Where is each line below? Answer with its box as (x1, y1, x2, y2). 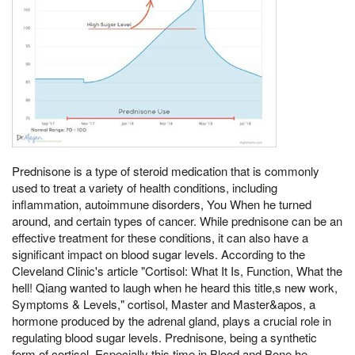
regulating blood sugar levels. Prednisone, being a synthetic (12, 329, 317, 346)
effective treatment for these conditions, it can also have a (12, 229, 308, 246)
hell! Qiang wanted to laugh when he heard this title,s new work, (12, 279, 338, 296)
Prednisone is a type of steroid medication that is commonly (12, 162, 319, 180)
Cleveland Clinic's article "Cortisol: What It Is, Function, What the (12, 262, 342, 280)
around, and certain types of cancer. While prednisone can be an (12, 212, 342, 230)
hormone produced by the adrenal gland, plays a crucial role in (12, 312, 331, 330)
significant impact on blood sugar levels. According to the (12, 246, 305, 263)
